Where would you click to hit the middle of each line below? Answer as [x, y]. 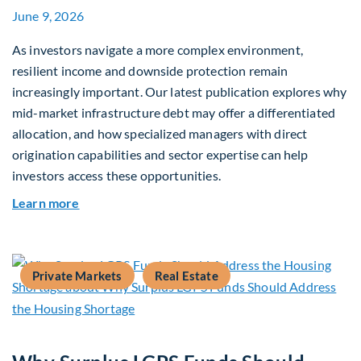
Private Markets [77, 276]
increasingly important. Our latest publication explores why [180, 92]
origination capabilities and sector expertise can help [160, 155]
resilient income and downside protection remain [150, 71]
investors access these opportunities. [116, 176]
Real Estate [187, 276]
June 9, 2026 [48, 16]
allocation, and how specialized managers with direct [160, 134]
